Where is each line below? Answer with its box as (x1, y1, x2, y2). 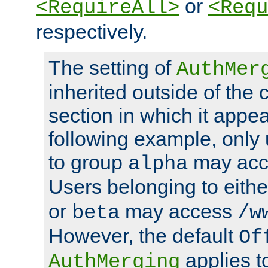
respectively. (36, 20, 147, 43)
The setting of (48, 56, 176, 79)
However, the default (48, 224, 239, 247)
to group (48, 150, 128, 173)
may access (120, 199, 237, 223)
